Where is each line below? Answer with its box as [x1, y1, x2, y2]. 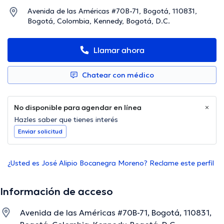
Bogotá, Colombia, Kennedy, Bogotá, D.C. [27, 16, 170, 26]
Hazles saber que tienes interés [14, 115, 118, 124]
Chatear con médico [82, 70, 154, 80]
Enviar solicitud [18, 127, 62, 135]
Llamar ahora [93, 45, 144, 55]
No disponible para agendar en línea [14, 103, 141, 112]
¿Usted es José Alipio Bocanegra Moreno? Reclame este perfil [7, 158, 214, 168]
